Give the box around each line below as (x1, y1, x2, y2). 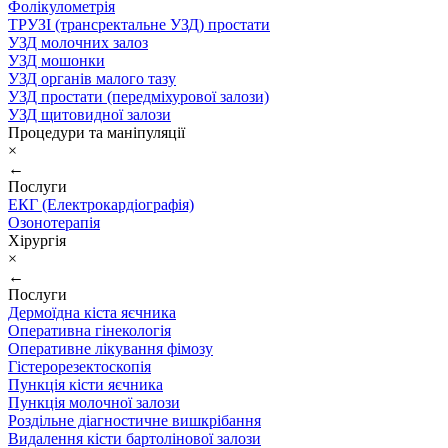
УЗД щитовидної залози (8, 106, 171, 123)
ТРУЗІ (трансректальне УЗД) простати (8, 16, 270, 33)
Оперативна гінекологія (8, 322, 171, 339)
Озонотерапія (8, 214, 100, 231)
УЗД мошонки (8, 52, 105, 69)
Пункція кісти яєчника (8, 376, 163, 393)
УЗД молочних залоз (8, 34, 148, 51)
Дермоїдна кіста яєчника (8, 304, 176, 321)
